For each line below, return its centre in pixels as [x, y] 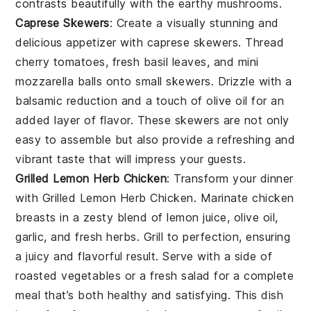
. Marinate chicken [244, 198]
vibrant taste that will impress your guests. [131, 159]
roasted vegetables [68, 276]
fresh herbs [106, 237]
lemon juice [197, 218]
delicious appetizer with [81, 43]
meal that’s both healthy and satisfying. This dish [150, 295]
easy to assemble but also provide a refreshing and [155, 140]
